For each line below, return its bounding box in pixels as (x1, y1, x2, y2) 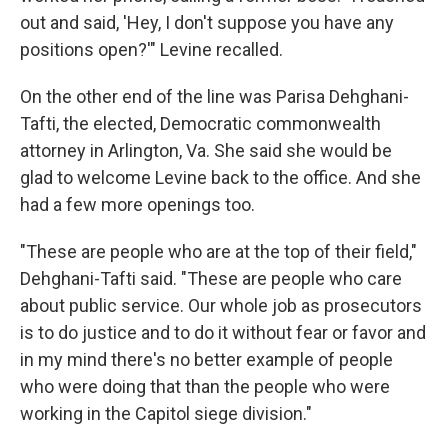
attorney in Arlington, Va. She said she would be (20, 140, 392, 161)
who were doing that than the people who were (20, 376, 390, 397)
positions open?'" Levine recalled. (20, 39, 283, 60)
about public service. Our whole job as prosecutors (20, 295, 422, 316)
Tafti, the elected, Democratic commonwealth (20, 113, 381, 134)
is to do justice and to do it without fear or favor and (20, 322, 426, 343)
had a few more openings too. (20, 194, 255, 215)
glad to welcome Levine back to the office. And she (20, 167, 421, 188)
